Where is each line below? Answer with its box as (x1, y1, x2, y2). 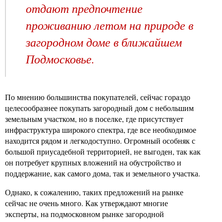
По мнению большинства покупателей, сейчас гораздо (5, 92, 190, 102)
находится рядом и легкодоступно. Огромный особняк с (5, 135, 195, 146)
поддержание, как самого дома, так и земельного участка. (5, 168, 200, 178)
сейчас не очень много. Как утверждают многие (5, 198, 168, 208)
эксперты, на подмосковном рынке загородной (5, 209, 164, 219)
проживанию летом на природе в (26, 17, 193, 33)
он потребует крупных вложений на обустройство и (5, 157, 181, 167)
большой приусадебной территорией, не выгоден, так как (5, 146, 201, 157)
